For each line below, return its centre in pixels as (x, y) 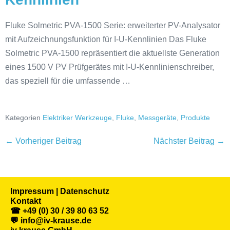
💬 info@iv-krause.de (51, 220)
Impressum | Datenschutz (60, 191)
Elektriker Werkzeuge (77, 117)
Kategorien (23, 117)
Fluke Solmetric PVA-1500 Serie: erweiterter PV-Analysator (113, 25)
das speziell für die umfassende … (68, 81)
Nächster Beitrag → (189, 141)
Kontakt (26, 201)
